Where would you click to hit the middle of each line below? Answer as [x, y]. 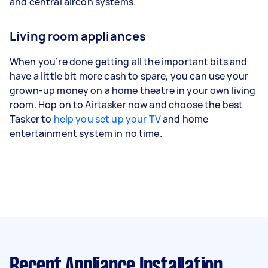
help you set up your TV [107, 119]
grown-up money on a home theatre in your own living [133, 90]
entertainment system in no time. [87, 133]
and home [185, 119]
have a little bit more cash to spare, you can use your [129, 76]
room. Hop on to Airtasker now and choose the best [127, 104]
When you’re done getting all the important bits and [129, 61]
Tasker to [32, 119]
